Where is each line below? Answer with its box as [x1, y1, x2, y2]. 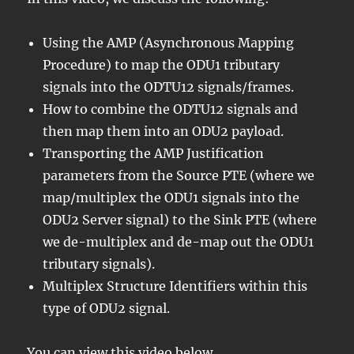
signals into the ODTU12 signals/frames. [43, 79, 295, 96]
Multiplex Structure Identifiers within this [43, 278, 308, 295]
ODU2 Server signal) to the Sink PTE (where [43, 212, 318, 228]
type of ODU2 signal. [43, 300, 171, 317]
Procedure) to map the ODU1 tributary [43, 57, 281, 73]
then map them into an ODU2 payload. [43, 123, 284, 140]
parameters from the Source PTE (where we [43, 168, 315, 184]
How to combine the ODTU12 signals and [43, 101, 299, 118]
